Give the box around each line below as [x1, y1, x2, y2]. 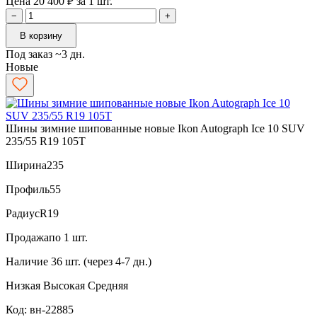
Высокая [43, 279, 88, 292]
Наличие [6, 255, 48, 267]
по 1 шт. [49, 231, 88, 243]
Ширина [6, 158, 47, 171]
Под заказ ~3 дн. [6, 47, 85, 60]
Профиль [6, 183, 50, 195]
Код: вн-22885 [6, 303, 74, 316]
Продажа [6, 231, 49, 243]
